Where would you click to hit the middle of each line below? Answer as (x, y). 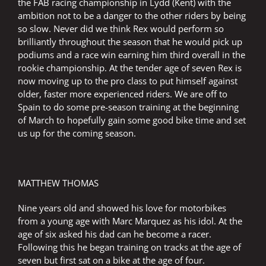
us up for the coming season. (77, 133)
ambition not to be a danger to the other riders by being (132, 16)
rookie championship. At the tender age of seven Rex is (130, 68)
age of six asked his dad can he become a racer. (115, 234)
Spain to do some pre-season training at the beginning (128, 107)
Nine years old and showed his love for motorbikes (122, 208)
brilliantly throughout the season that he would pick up (130, 42)
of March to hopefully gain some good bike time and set (132, 120)
